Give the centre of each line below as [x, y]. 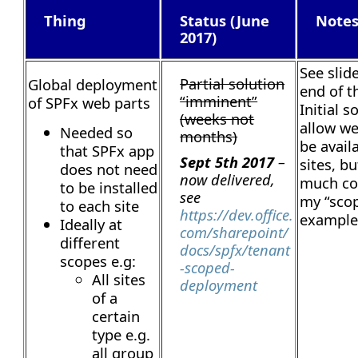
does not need [109, 169]
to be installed [109, 187]
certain [116, 316]
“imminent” [219, 101]
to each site [100, 205]
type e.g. [121, 334]
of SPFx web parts [89, 102]
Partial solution [233, 83]
